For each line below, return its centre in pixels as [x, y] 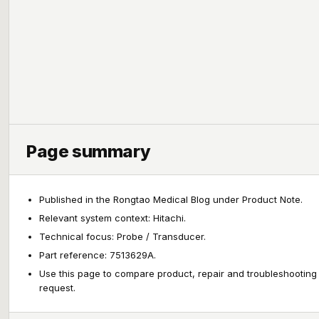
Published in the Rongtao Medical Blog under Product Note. [171, 199]
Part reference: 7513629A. [98, 255]
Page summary [89, 151]
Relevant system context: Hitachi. [113, 218]
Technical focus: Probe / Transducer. [122, 236]
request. [57, 288]
